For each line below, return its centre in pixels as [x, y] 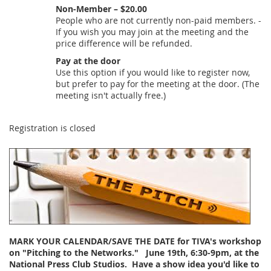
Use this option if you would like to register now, [153, 73]
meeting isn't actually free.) [111, 96]
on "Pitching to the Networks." [77, 253]
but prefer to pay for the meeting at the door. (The [158, 84]
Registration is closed [52, 128]
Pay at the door [88, 61]
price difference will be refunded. [124, 44]
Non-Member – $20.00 [101, 9]
